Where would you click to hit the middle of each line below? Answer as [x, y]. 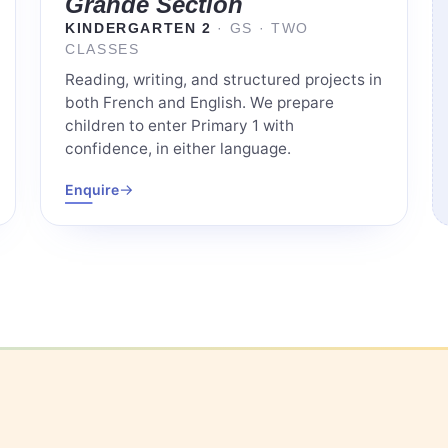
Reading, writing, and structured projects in [223, 80]
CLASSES [102, 50]
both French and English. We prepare [199, 103]
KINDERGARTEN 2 [141, 29]
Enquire [92, 190]
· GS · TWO [263, 29]
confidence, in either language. [178, 149]
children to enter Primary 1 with [179, 126]
